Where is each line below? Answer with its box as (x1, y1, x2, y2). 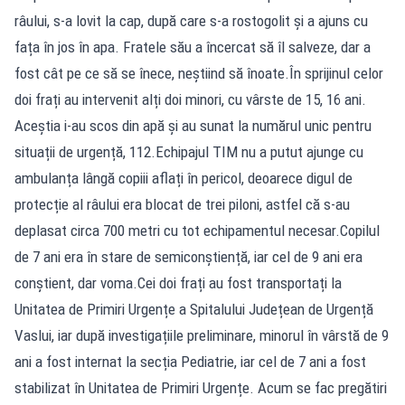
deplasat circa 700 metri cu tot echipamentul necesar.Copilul (14, 221, 380, 240)
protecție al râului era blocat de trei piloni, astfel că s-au (14, 194, 350, 213)
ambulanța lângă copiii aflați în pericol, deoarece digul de (14, 168, 353, 187)
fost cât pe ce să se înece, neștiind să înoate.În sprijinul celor (14, 63, 383, 82)
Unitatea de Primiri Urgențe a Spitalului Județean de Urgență (14, 299, 373, 318)
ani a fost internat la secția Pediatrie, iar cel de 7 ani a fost (14, 352, 366, 371)
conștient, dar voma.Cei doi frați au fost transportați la (14, 273, 342, 292)
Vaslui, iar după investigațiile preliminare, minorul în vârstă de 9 (14, 325, 389, 344)
